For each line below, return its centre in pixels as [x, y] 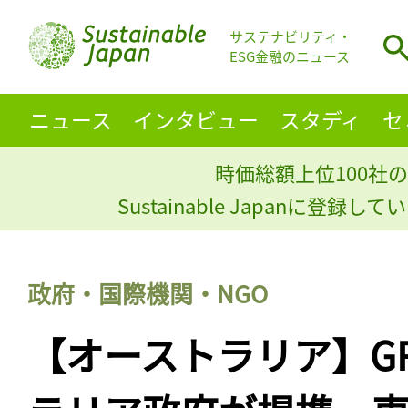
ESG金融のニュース [290, 56]
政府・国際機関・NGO [148, 292]
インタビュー [195, 119]
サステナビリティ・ [291, 36]
